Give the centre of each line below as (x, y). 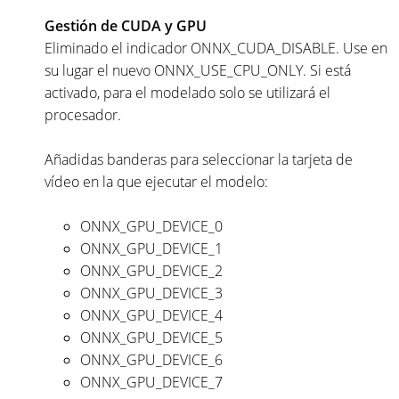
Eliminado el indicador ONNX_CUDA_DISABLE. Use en (216, 48)
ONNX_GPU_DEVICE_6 (151, 359)
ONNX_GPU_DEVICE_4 (151, 315)
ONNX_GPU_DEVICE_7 (151, 382)
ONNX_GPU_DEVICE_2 (151, 270)
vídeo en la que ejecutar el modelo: (156, 181)
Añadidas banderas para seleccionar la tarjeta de (199, 159)
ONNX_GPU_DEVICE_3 (151, 293)
